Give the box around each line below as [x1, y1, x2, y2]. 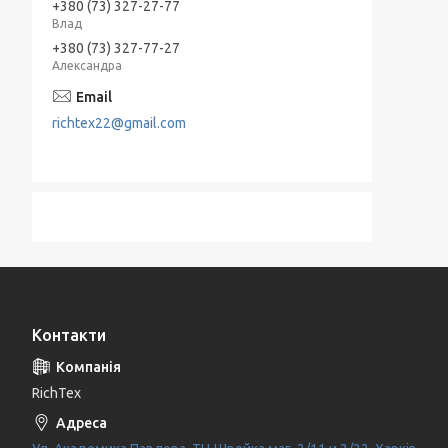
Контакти [32, 325, 106, 344]
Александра [52, 58, 122, 72]
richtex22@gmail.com [52, 114, 186, 131]
